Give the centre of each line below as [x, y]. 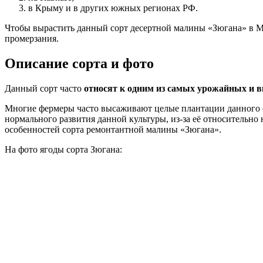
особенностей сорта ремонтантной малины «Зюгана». [113, 130]
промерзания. [32, 39]
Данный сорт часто [43, 89]
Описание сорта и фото [79, 64]
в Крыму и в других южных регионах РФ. [113, 8]
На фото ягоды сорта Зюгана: [63, 150]
